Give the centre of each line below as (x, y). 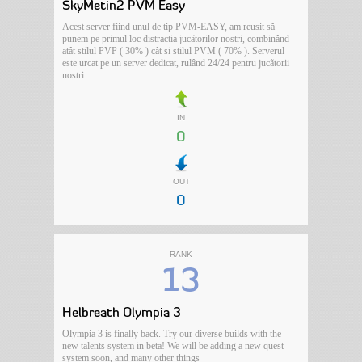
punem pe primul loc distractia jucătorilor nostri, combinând (176, 39)
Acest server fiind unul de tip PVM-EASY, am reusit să (169, 27)
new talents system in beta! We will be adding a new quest (173, 346)
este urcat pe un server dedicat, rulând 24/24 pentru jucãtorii (176, 63)
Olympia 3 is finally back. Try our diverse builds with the (172, 334)
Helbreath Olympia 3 (122, 314)
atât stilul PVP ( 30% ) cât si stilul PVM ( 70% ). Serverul (174, 51)
